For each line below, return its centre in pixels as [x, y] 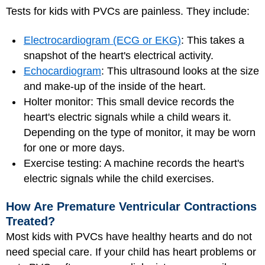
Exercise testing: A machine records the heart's [134, 163]
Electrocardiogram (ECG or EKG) [102, 40]
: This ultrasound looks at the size [180, 71]
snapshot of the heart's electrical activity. [119, 55]
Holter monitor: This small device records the [129, 101]
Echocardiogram [62, 71]
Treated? [30, 221]
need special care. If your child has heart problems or [131, 252]
